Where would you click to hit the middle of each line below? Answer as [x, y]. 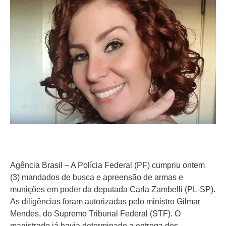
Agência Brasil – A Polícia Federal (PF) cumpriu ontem [107, 165]
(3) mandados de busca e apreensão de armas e [97, 178]
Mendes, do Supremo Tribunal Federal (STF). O [95, 214]
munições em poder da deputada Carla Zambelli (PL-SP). [113, 190]
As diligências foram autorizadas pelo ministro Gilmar [105, 202]
